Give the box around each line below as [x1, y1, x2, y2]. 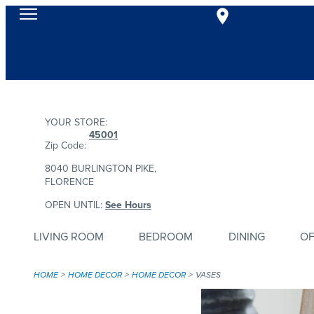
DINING [228, 228, 265, 245]
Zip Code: [45, 138, 86, 153]
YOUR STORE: [45, 115, 107, 130]
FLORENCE [45, 175, 94, 189]
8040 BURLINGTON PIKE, [45, 161, 156, 176]
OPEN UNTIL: [45, 198, 105, 212]
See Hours [105, 198, 151, 212]
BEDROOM [139, 228, 193, 245]
